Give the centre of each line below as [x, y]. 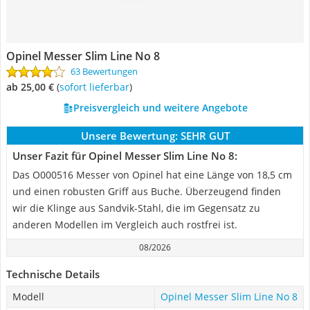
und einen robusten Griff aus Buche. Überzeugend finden [147, 191]
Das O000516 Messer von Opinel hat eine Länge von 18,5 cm [152, 175]
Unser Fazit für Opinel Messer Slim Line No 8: [125, 156]
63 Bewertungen [104, 71]
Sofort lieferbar [97, 87]
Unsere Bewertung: [129, 136]
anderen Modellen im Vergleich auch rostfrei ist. [125, 225]
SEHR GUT [205, 136]
